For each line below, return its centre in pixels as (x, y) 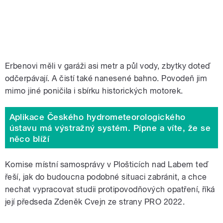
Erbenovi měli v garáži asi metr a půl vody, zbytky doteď (108, 66)
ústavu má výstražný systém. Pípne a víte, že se (110, 128)
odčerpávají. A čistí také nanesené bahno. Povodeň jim (106, 79)
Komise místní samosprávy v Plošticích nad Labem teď (107, 165)
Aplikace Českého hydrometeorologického (97, 117)
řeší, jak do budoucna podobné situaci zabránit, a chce (106, 177)
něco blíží (29, 139)
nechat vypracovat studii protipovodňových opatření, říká (110, 190)
